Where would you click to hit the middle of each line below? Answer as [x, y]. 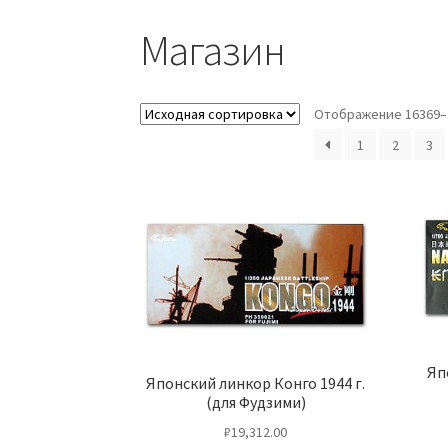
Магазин [213, 50]
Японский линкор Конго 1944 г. [256, 382]
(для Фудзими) [255, 401]
